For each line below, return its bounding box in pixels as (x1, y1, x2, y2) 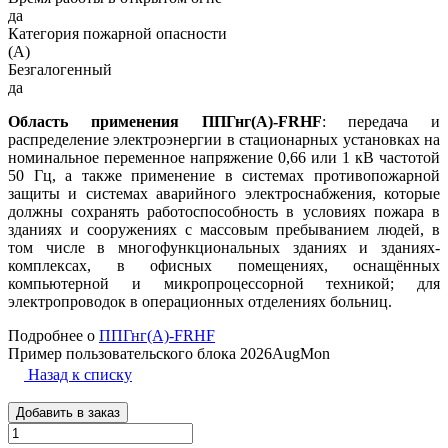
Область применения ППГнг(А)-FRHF (8, 112, 322, 130)
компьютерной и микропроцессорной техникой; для (8, 274, 440, 292)
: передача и (321, 112, 440, 130)
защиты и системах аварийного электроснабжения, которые (8, 184, 440, 202)
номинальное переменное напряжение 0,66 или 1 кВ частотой (8, 148, 440, 166)
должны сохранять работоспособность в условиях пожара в (8, 202, 440, 220)
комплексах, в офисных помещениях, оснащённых (8, 256, 440, 274)
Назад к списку (28, 365, 132, 383)
